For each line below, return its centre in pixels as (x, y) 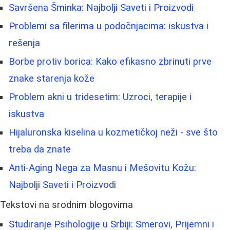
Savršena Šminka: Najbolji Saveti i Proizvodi (101, 8)
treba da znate (40, 150)
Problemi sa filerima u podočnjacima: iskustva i (109, 26)
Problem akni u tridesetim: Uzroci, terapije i (100, 97)
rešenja (24, 43)
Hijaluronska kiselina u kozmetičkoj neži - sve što (113, 133)
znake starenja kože (52, 79)
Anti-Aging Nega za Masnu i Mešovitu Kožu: (102, 168)
